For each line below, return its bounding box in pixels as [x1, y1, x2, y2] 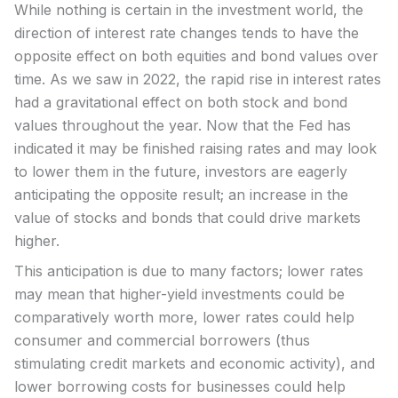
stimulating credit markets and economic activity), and [14, 354, 375, 372]
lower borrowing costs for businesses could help [14, 377, 346, 395]
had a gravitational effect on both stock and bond [14, 92, 347, 111]
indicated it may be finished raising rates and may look [14, 139, 377, 157]
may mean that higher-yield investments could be [14, 284, 345, 303]
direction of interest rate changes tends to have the [14, 23, 359, 42]
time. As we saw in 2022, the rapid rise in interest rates [14, 69, 381, 88]
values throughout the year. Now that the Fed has [14, 115, 351, 134]
